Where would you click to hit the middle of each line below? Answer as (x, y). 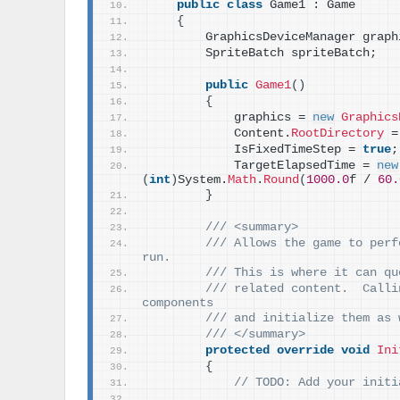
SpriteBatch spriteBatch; (262, 53)
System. (203, 180)
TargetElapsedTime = (262, 166)
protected (237, 350)
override (305, 350)
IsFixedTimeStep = (255, 150)
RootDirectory (337, 133)
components (178, 303)
